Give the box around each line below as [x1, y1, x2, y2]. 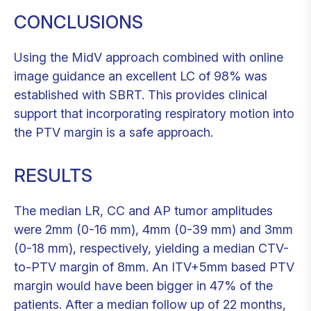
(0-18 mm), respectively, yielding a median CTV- [14, 240, 289, 255]
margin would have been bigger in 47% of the [14, 278, 273, 293]
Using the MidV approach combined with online [14, 50, 283, 65]
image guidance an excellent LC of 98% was [14, 69, 267, 84]
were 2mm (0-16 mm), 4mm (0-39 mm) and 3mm [14, 221, 293, 237]
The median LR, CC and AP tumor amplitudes [14, 203, 273, 218]
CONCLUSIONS [14, 11, 143, 33]
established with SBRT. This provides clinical [14, 87, 267, 103]
